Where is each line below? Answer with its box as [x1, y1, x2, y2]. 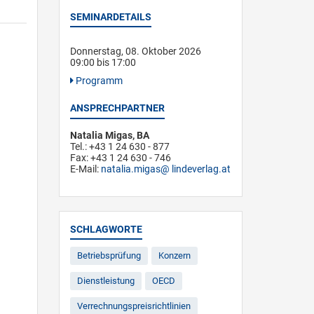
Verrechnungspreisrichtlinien [76, 301, 191, 311]
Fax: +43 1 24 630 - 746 [69, 152, 171, 163]
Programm [73, 75, 123, 86]
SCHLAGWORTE [69, 224, 142, 235]
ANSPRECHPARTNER [69, 102, 165, 114]
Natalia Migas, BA [69, 130, 149, 141]
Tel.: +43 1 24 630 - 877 [69, 141, 170, 152]
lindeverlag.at [171, 163, 231, 175]
